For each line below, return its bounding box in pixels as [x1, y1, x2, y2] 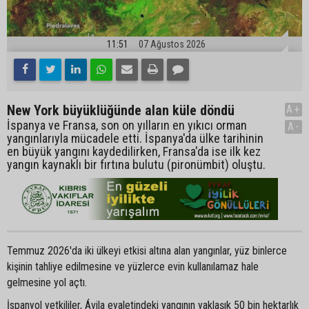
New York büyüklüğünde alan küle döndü [7, 101, 235, 119]
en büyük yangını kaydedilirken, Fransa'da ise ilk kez [7, 143, 261, 159]
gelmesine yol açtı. [7, 275, 87, 289]
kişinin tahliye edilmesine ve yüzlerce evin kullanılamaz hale [7, 259, 259, 273]
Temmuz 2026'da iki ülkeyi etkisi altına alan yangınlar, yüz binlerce [7, 243, 287, 257]
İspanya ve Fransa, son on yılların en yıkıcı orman [7, 117, 247, 132]
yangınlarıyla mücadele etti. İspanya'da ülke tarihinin [7, 130, 263, 146]
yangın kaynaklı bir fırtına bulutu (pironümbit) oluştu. [7, 157, 266, 172]
